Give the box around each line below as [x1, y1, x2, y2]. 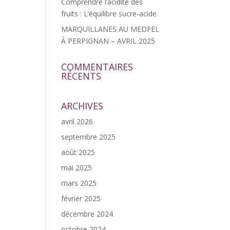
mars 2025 [61, 178, 97, 188]
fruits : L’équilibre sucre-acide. [61, 9, 159, 18]
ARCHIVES [61, 100, 104, 112]
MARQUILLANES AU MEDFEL [61, 24, 160, 34]
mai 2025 [61, 163, 92, 172]
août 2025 [61, 147, 95, 157]
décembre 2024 [61, 209, 113, 219]
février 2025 [61, 194, 101, 203]
